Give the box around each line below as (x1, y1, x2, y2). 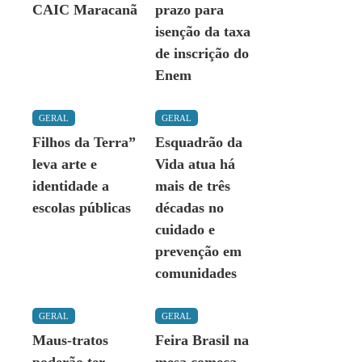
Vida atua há (154, 156, 235, 172)
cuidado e (154, 221, 215, 238)
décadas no (154, 200, 224, 216)
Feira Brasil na (154, 332, 249, 348)
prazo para (154, 2, 224, 18)
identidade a (32, 178, 109, 194)
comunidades (154, 265, 237, 281)
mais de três (154, 178, 230, 194)
